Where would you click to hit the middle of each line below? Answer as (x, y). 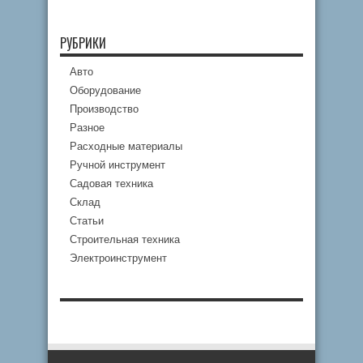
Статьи (87, 221)
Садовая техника (111, 184)
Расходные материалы (126, 146)
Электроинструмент (118, 258)
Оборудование (105, 90)
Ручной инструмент (117, 165)
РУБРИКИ (83, 43)
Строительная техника (125, 239)
